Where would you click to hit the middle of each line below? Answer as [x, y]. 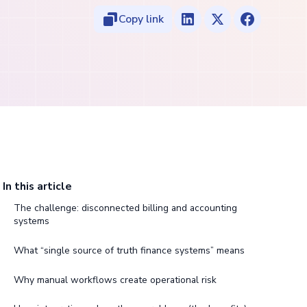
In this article [37, 187]
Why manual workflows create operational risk [115, 280]
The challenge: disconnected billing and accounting [125, 208]
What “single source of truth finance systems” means [129, 250]
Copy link [141, 20]
